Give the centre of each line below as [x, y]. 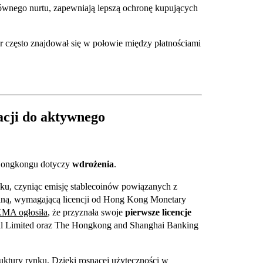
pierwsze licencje [158, 213]
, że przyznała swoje [86, 213]
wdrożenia [93, 164]
